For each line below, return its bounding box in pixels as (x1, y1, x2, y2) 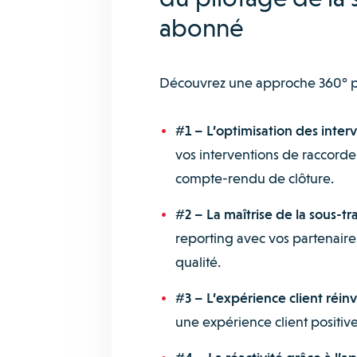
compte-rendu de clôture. (175, 170, 334, 186)
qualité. (175, 253, 221, 270)
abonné (159, 13, 243, 43)
